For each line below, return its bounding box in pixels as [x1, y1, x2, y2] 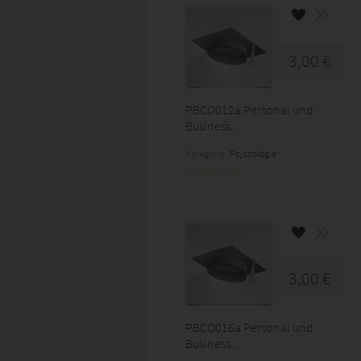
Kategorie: [185, 147, 230, 160]
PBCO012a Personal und [185, 102, 313, 118]
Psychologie [230, 147, 276, 160]
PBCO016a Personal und [185, 319, 313, 335]
